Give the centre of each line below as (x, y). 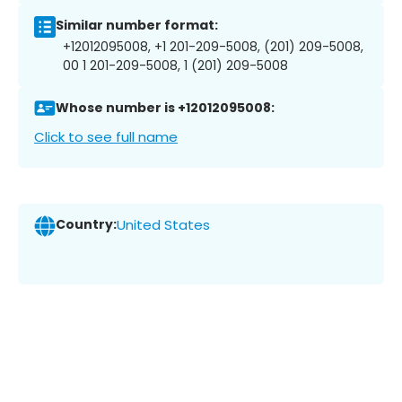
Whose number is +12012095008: (165, 108)
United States (163, 225)
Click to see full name (106, 136)
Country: (86, 225)
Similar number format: (137, 26)
